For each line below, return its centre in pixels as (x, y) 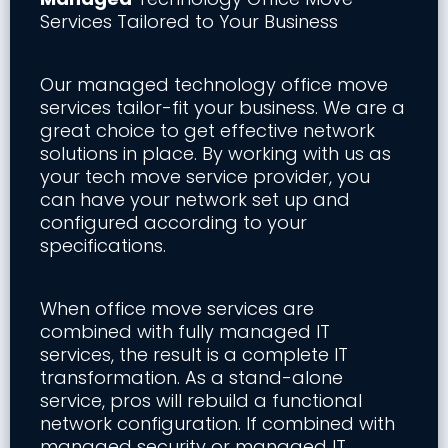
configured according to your (173, 223)
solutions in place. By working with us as (215, 154)
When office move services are (177, 309)
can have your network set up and (195, 200)
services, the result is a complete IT (194, 355)
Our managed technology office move (214, 85)
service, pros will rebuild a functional (201, 401)
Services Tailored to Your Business (189, 22)
